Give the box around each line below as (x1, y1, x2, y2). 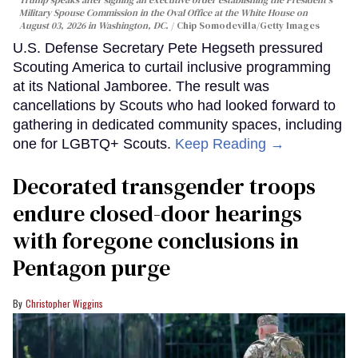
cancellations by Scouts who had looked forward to (13, 97, 336, 114)
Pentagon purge (13, 253, 170, 284)
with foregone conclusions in (13, 225, 299, 257)
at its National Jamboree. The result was (13, 78, 269, 95)
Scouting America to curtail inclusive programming (13, 59, 331, 76)
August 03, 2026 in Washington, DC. (19, 19, 171, 33)
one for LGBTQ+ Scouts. (13, 136, 175, 153)
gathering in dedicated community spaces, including (13, 117, 342, 133)
